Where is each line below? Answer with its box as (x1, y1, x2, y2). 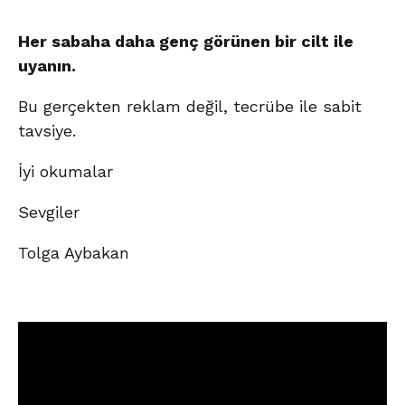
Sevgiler (18, 202, 80, 222)
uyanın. (18, 56, 76, 76)
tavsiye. (18, 121, 76, 141)
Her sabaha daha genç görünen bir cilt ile (18, 32, 353, 52)
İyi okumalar (18, 162, 113, 182)
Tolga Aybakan (18, 243, 129, 263)
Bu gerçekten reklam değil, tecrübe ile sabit (18, 97, 362, 117)
